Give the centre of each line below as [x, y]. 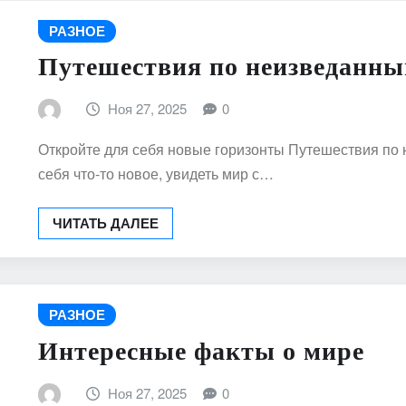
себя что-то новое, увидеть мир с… [156, 174]
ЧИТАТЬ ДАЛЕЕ [106, 223]
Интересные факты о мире [201, 351]
